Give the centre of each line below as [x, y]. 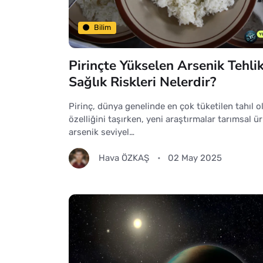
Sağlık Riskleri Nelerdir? [142, 82]
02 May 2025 [195, 158]
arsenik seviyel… [102, 132]
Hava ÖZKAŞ [124, 158]
